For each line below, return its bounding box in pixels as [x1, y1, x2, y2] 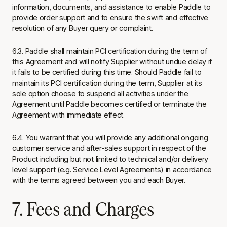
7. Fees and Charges [12, 198, 155, 219]
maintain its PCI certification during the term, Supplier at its [12, 79, 202, 87]
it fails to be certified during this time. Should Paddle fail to [12, 68, 202, 77]
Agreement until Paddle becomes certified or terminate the [12, 100, 207, 108]
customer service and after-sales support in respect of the [12, 144, 206, 153]
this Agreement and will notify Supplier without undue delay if [12, 57, 212, 66]
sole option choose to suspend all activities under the [12, 89, 188, 98]
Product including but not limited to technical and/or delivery [12, 155, 209, 163]
